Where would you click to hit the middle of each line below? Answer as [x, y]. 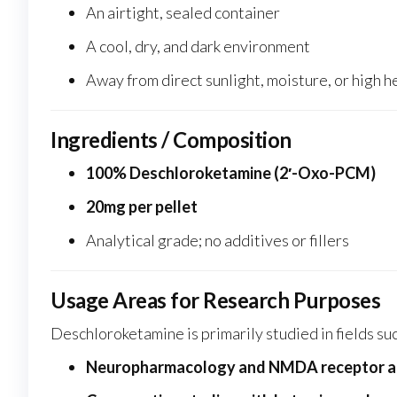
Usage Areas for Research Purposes [216, 300]
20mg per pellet [142, 207]
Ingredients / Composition [171, 140]
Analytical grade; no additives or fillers [218, 241]
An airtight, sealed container [183, 13]
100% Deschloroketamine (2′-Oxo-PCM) [231, 173]
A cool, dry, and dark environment [198, 47]
